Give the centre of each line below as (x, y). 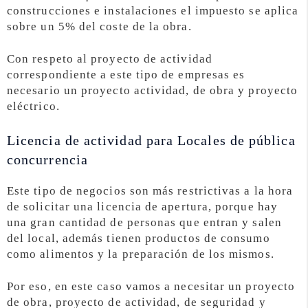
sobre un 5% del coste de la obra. (99, 27)
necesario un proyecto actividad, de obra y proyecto (153, 91)
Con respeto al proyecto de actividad (110, 59)
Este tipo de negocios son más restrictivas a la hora (150, 190)
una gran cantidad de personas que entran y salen (144, 222)
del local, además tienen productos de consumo (139, 238)
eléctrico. (33, 107)
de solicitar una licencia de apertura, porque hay (142, 206)
